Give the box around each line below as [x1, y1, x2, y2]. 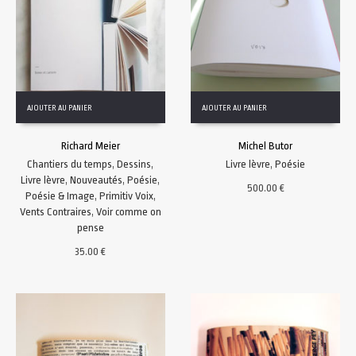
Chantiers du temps [27, 157, 113, 170]
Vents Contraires [19, 205, 91, 218]
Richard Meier [60, 139, 120, 152]
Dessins [117, 157, 152, 170]
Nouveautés [70, 173, 123, 186]
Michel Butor [238, 139, 293, 152]
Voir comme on [95, 205, 161, 218]
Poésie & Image [25, 189, 95, 202]
